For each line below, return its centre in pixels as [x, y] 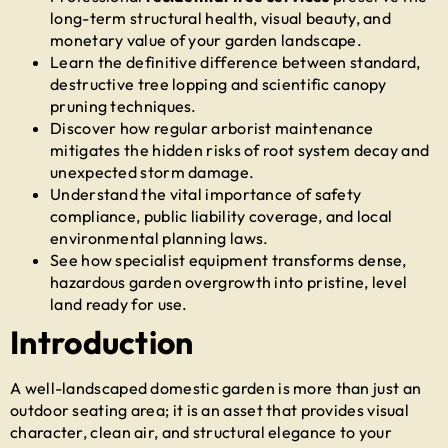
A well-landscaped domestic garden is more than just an [216, 387]
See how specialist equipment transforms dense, [228, 259]
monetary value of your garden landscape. [206, 39]
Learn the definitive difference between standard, [235, 61]
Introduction [102, 341]
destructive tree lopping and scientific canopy [218, 83]
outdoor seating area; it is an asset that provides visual [210, 409]
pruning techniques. [123, 105]
